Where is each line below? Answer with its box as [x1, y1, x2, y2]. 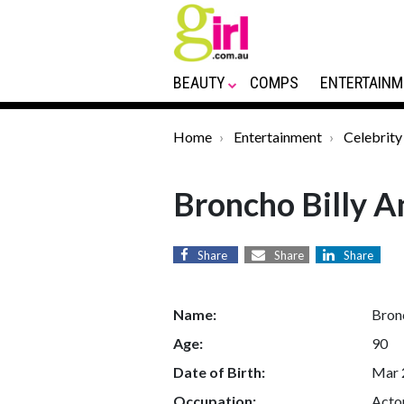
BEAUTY [173, 73, 225, 92]
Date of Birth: [173, 363, 265, 381]
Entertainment [234, 128, 322, 145]
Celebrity [344, 128, 402, 145]
